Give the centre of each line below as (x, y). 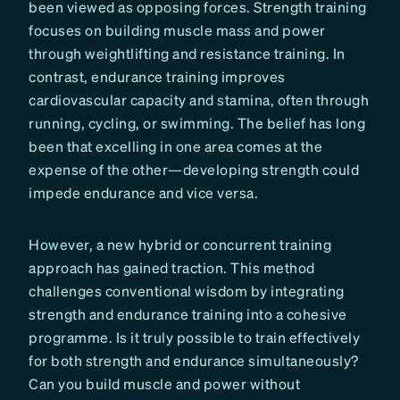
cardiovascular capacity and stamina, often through (199, 100)
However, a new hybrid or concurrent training (180, 244)
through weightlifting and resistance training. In (187, 53)
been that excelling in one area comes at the (175, 146)
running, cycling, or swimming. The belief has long (197, 123)
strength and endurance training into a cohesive (188, 314)
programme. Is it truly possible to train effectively (194, 337)
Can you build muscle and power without (164, 383)
